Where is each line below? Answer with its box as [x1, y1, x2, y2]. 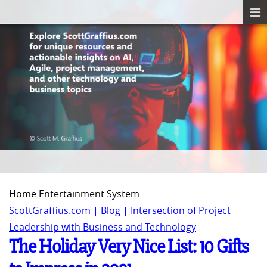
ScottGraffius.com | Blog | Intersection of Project [9, 204, 231, 218]
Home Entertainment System [9, 187, 139, 201]
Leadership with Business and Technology [9, 221, 196, 234]
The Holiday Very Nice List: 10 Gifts [9, 235, 249, 258]
